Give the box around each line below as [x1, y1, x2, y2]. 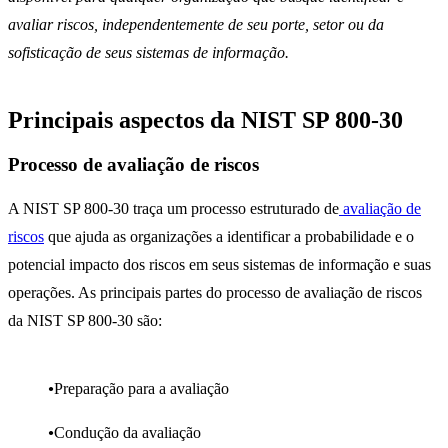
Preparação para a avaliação [54, 380, 229, 397]
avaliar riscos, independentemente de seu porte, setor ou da [8, 16, 384, 34]
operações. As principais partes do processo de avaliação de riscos [8, 284, 422, 301]
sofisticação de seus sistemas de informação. [8, 44, 289, 62]
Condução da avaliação [54, 424, 201, 441]
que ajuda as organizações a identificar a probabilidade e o [44, 228, 414, 245]
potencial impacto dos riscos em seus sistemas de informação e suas [8, 256, 431, 273]
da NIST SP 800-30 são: [8, 312, 162, 329]
